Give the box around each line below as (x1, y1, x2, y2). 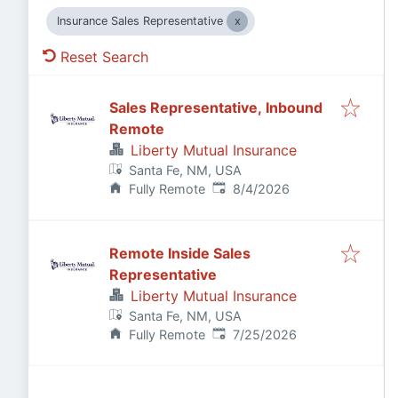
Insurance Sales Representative (57, 14, 223, 28)
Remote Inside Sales (109, 244, 251, 262)
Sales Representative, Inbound (109, 99, 322, 116)
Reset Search (60, 48, 148, 66)
